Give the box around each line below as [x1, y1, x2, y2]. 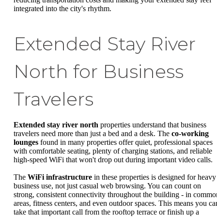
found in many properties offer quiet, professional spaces [38, 138, 213, 147]
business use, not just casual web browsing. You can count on [14, 181, 201, 190]
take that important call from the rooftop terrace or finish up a [14, 207, 199, 216]
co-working [171, 129, 209, 138]
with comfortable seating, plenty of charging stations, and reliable [14, 147, 212, 155]
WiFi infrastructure [28, 172, 92, 181]
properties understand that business [98, 121, 206, 129]
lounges [14, 138, 38, 147]
